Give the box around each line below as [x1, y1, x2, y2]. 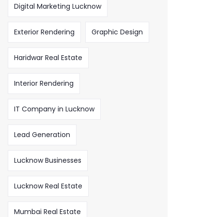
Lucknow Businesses [14, 155, 81, 165]
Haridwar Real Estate [14, 53, 82, 62]
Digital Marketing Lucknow [14, 1, 101, 11]
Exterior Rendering [14, 27, 75, 37]
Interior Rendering [14, 78, 74, 88]
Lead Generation [14, 130, 70, 139]
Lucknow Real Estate [14, 181, 82, 191]
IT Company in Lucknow [14, 104, 94, 114]
